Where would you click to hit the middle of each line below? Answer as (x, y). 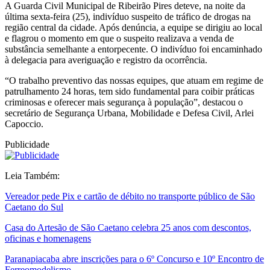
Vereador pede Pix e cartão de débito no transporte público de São (130, 196)
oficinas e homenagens (48, 239)
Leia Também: (32, 176)
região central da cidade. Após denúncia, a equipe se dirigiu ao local (133, 28)
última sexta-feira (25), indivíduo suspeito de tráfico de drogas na (128, 17)
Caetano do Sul (34, 207)
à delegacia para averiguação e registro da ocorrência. (107, 60)
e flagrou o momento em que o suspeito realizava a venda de (119, 39)
